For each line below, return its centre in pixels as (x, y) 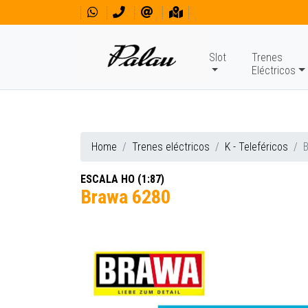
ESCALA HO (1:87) (122, 179)
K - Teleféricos (256, 147)
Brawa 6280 (125, 197)
